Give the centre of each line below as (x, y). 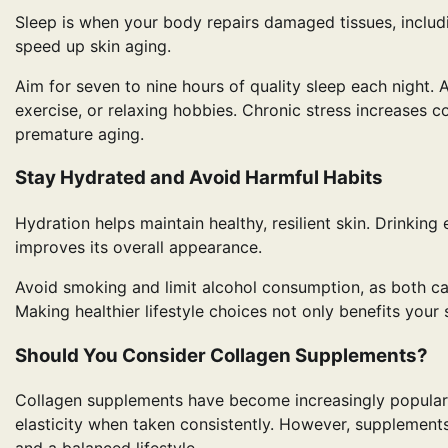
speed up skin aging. (93, 45)
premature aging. (79, 133)
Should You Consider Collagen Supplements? (221, 355)
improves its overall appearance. (138, 247)
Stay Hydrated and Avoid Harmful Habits (199, 178)
